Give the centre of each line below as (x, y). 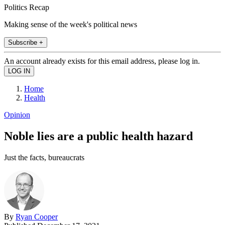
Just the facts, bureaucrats (44, 157)
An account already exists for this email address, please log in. (102, 61)
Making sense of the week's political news (71, 24)
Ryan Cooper (37, 216)
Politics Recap (27, 7)
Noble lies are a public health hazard (98, 136)
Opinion (17, 115)
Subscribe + (26, 42)
